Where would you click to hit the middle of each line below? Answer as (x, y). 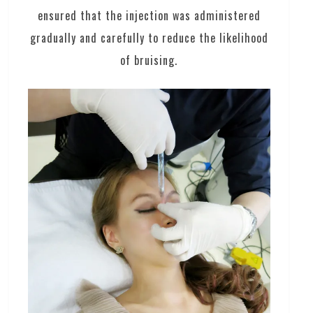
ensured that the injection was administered (149, 15)
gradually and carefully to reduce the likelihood (149, 37)
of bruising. (149, 60)
